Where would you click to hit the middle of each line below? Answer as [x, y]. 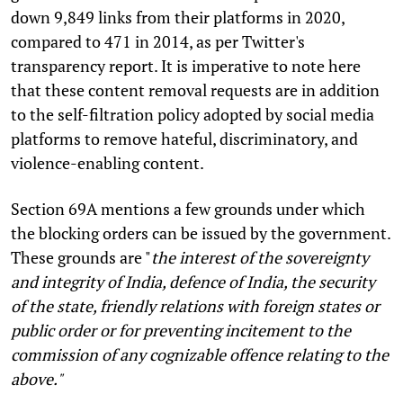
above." [38, 378]
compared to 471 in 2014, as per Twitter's [158, 41]
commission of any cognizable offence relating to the [200, 354]
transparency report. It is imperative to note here [186, 65]
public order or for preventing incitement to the [181, 330]
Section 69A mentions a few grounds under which [188, 208]
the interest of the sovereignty [260, 257]
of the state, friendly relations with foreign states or [195, 305]
